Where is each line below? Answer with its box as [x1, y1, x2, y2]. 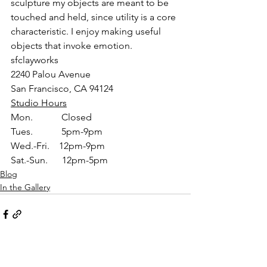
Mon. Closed [11, 111, 92, 123]
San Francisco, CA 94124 [11, 83, 113, 94]
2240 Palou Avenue [11, 69, 91, 80]
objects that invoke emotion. [11, 40, 132, 51]
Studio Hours [11, 97, 67, 108]
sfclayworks [11, 54, 58, 66]
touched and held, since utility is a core [11, 11, 178, 23]
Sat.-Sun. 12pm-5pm [11, 154, 108, 166]
